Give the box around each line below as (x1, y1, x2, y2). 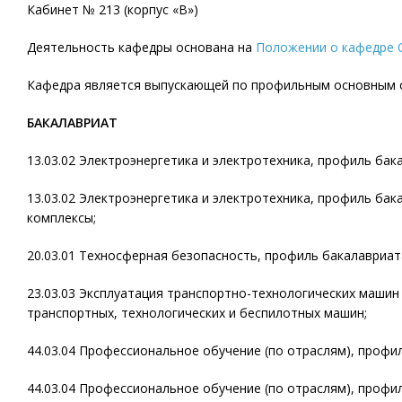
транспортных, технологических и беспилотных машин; (27, 304, 367, 321)
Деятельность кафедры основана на (27, 39, 256, 56)
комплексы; (27, 209, 96, 226)
